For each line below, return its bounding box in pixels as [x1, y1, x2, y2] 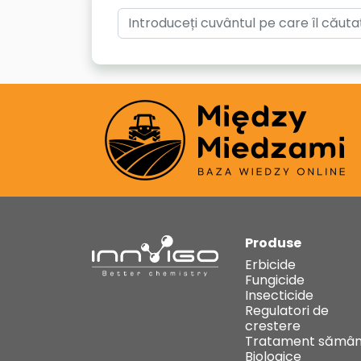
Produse [245, 234, 301, 252]
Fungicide [245, 271, 305, 289]
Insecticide [245, 286, 313, 305]
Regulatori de [245, 301, 329, 320]
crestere [245, 317, 301, 335]
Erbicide [245, 255, 296, 274]
